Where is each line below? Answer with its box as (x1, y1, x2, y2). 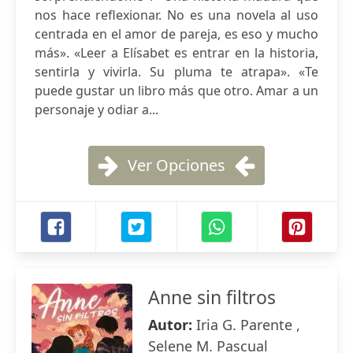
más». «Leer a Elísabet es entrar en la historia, (35, 44, 318, 61)
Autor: (148, 315, 196, 334)
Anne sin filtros (148, 284, 276, 310)
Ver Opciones (128, 154, 225, 176)
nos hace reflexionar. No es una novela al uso (35, 6, 318, 24)
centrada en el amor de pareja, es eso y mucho (35, 25, 318, 43)
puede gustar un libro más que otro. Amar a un (35, 82, 318, 99)
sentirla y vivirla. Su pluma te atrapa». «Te (35, 63, 318, 80)
